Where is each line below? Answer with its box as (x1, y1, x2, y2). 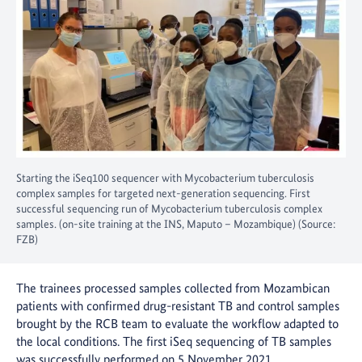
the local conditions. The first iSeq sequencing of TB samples (16, 334, 331, 350)
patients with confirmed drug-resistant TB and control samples (16, 298, 339, 314)
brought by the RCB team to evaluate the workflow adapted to (16, 316, 339, 332)
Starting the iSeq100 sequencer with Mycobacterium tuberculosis (16, 171, 314, 185)
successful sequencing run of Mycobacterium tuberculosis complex (16, 202, 322, 216)
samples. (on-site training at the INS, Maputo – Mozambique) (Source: (16, 217, 335, 231)
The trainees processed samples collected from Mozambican (16, 280, 330, 297)
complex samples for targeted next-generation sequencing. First (16, 187, 310, 200)
